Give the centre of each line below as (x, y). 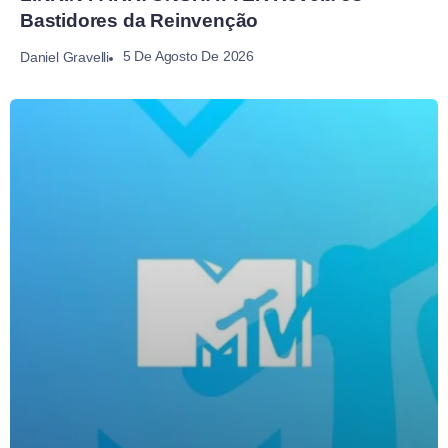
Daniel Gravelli (64, 56)
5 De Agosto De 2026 (188, 56)
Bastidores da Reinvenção (139, 20)
